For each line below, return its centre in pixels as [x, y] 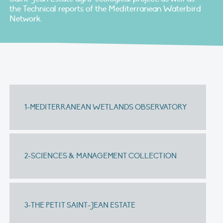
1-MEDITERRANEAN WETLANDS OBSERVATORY [106, 107]
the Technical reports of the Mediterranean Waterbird [105, 9]
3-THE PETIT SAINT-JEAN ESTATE [80, 205]
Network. [26, 19]
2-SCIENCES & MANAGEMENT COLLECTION [101, 156]
